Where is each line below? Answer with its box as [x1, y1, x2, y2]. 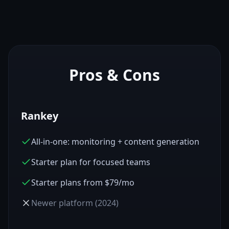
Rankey [21, 109, 58, 123]
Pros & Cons [69, 64, 160, 85]
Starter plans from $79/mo [31, 177, 134, 188]
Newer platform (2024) [31, 197, 119, 209]
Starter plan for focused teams [31, 156, 150, 168]
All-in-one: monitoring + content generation [31, 136, 199, 147]
